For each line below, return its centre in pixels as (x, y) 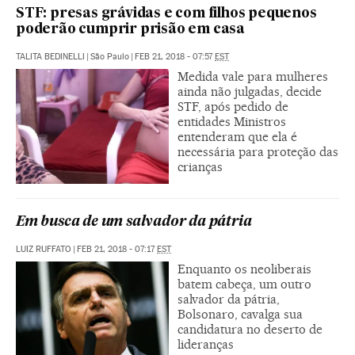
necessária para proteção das (258, 151)
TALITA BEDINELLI (50, 56)
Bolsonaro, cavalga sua (240, 314)
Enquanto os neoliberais (244, 269)
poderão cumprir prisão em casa (131, 29)
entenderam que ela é (237, 136)
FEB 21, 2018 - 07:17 (117, 249)
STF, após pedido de (233, 106)
